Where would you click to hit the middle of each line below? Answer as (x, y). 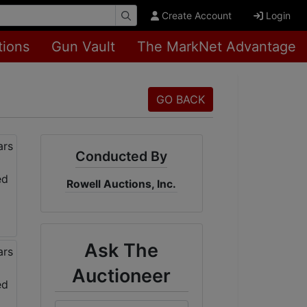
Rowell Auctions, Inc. (122, 184)
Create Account (197, 15)
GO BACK (181, 99)
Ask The (122, 250)
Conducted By (122, 156)
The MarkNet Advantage (217, 47)
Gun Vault (83, 47)
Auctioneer (122, 276)
